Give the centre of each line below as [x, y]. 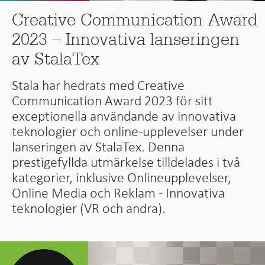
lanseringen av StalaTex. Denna [98, 146]
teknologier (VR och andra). [89, 208]
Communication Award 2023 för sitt [113, 100]
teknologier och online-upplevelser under [128, 131]
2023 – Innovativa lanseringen [126, 39]
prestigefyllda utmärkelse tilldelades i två [126, 162]
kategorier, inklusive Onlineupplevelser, [122, 177]
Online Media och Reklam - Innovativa [119, 193]
